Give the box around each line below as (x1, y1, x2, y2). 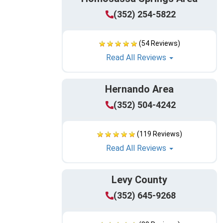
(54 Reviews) (138, 39, 180, 48)
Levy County (111, 174, 167, 186)
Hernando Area (105, 83, 174, 96)
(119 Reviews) (136, 130, 182, 138)
